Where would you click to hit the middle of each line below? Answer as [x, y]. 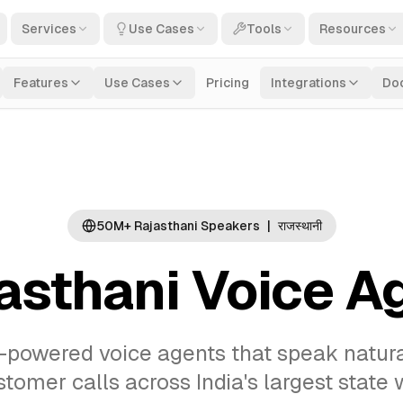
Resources [353, 29]
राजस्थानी [300, 226]
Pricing [228, 83]
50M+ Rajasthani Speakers [178, 226]
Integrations [309, 83]
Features [41, 83]
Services [49, 29]
